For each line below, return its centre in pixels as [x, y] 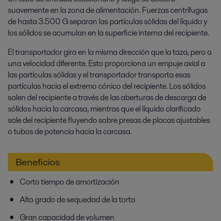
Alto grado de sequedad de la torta [77, 200]
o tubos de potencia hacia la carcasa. [70, 131]
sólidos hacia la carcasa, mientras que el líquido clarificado [104, 109]
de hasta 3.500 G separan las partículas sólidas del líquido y [108, 21]
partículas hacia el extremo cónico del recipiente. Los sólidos [107, 86]
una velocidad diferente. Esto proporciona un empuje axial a [107, 63]
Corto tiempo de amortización [70, 182]
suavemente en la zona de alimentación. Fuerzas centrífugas [108, 10]
